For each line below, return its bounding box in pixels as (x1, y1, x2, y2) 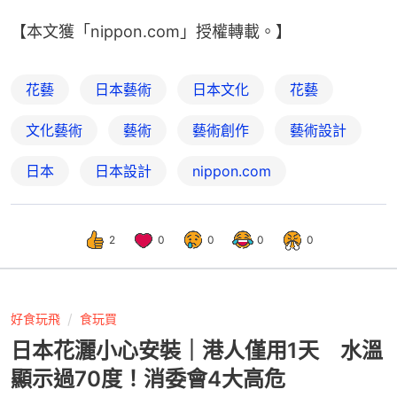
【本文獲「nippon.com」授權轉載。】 (11, 21, 292, 41)
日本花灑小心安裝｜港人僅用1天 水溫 (11, 337, 383, 363)
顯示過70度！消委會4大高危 (11, 365, 285, 392)
